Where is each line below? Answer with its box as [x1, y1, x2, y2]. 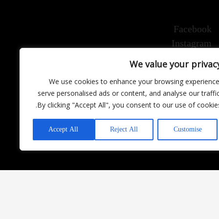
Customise [173, 126, 202, 133]
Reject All [109, 126, 138, 133]
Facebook [174, 23, 212, 35]
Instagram [172, 38, 212, 49]
